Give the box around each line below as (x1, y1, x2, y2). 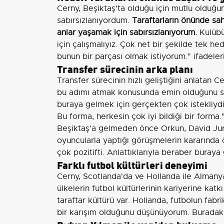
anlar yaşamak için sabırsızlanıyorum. (57, 27, 197, 37)
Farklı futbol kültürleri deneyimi (57, 157, 207, 171)
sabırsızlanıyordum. (57, 15, 132, 25)
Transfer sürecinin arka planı (57, 61, 193, 75)
